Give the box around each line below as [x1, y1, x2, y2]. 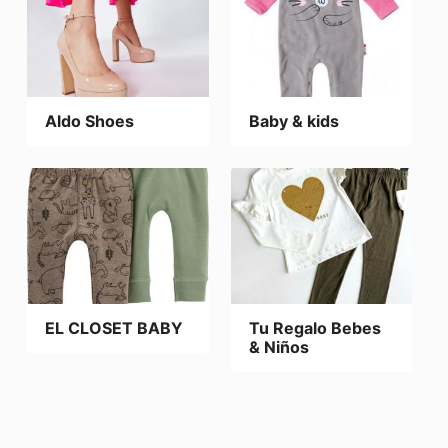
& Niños [248, 337, 309, 358]
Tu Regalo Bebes [248, 318, 381, 339]
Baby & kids [248, 110, 339, 131]
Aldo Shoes [45, 110, 135, 131]
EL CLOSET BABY [45, 318, 184, 339]
